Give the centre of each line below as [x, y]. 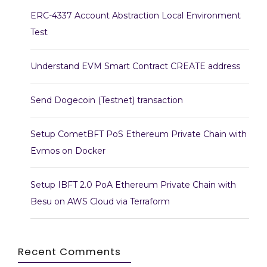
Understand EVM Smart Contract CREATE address [135, 66]
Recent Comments [69, 251]
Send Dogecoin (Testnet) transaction [107, 100]
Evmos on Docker [68, 150]
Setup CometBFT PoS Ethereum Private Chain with [139, 134]
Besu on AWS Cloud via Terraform [100, 201]
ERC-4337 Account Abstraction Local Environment [136, 15]
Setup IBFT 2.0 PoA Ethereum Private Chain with [133, 184]
